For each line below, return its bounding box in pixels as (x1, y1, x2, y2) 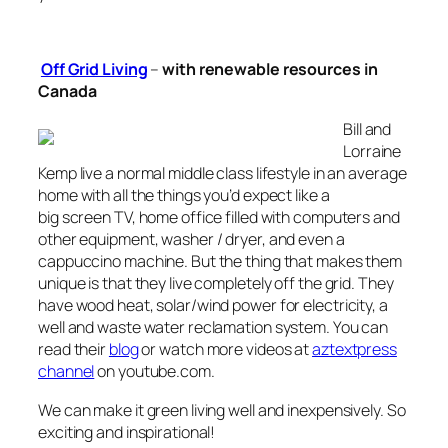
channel (38, 360, 95, 383)
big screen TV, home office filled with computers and (38, 206, 400, 229)
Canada (38, 80, 97, 103)
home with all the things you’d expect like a (38, 184, 330, 207)
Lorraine (343, 140, 402, 163)
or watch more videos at (138, 338, 313, 361)
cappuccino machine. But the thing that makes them (38, 250, 403, 273)
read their (38, 338, 109, 361)
